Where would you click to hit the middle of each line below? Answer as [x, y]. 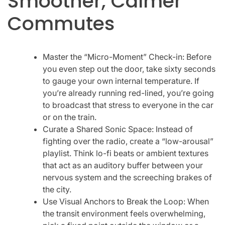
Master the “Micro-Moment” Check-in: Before [127, 57]
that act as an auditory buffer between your [123, 165]
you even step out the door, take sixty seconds [129, 69]
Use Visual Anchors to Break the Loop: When [126, 201]
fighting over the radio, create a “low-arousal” [128, 141]
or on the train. [70, 117]
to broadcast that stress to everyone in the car [128, 105]
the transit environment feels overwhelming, [124, 213]
